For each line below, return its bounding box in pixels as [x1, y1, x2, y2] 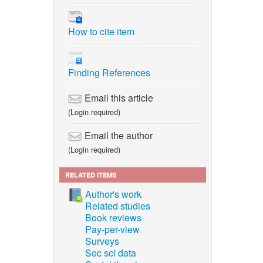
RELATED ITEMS [65, 170, 116, 179]
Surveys [85, 234, 119, 248]
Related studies [85, 198, 150, 213]
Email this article [82, 90, 153, 104]
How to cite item [68, 24, 134, 38]
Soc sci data [85, 245, 136, 259]
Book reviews [85, 210, 141, 224]
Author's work [85, 187, 141, 201]
